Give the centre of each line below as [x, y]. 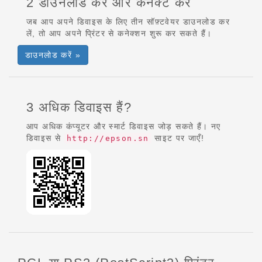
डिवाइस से [45, 138]
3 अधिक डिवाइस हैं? [79, 107]
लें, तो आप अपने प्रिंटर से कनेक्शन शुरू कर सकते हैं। [119, 33]
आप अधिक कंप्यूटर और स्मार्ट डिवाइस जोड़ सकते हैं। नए [124, 126]
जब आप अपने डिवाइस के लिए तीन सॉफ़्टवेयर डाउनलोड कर [128, 22]
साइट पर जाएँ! [178, 138]
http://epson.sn [108, 138]
